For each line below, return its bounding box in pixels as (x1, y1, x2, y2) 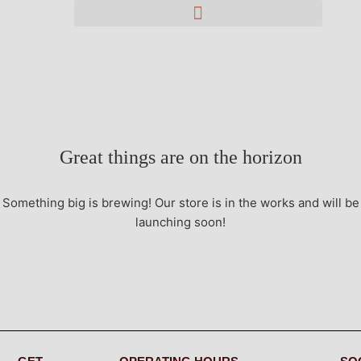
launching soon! (135, 214, 226, 230)
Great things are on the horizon (59, 147, 302, 168)
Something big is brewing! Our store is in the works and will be (2, 195, 359, 210)
